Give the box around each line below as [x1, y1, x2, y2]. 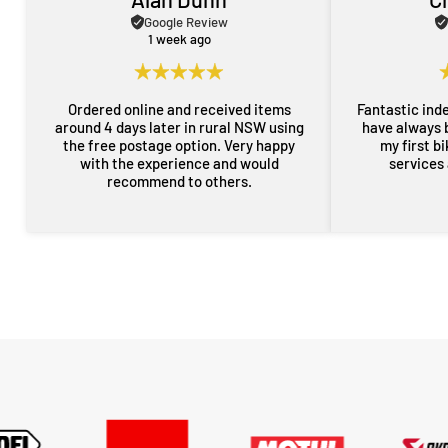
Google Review [143, 13, 228, 30]
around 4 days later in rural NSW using [54, 118, 304, 136]
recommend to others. [106, 172, 252, 190]
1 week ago [147, 31, 211, 47]
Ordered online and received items [67, 100, 291, 118]
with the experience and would [79, 154, 279, 172]
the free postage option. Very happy [63, 136, 225, 154]
